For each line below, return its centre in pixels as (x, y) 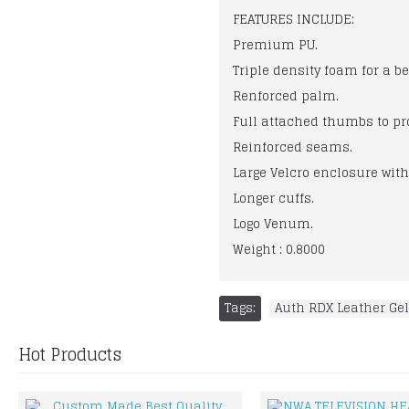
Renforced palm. (288, 97)
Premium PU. (279, 46)
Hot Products (70, 355)
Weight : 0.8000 (281, 250)
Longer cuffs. (277, 199)
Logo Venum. (277, 225)
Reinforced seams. (294, 148)
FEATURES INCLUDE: (294, 20)
